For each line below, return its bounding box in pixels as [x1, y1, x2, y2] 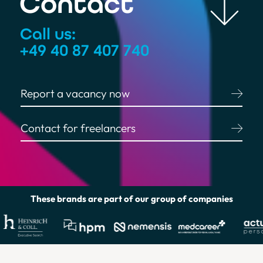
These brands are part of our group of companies [30, 193, 233, 204]
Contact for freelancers [21, 120, 136, 135]
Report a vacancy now [21, 86, 130, 100]
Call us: [19, 23, 76, 44]
